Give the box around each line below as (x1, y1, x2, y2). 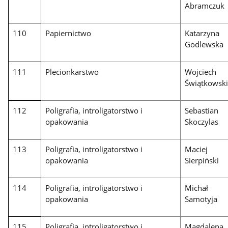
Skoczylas (185, 117, 219, 127)
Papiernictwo (45, 28, 92, 39)
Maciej (185, 144, 208, 155)
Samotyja (185, 194, 218, 205)
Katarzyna (185, 28, 220, 39)
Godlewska (185, 39, 224, 50)
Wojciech (185, 67, 217, 77)
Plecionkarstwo (45, 67, 99, 77)
